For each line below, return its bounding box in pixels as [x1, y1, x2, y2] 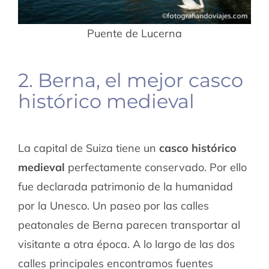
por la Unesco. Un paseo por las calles [17, 199, 209, 213]
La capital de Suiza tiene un [17, 141, 159, 156]
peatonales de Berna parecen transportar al [17, 218, 240, 232]
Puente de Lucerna [87, 26, 182, 40]
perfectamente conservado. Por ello [64, 160, 247, 175]
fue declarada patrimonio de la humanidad [17, 180, 233, 194]
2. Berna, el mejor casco [17, 68, 243, 92]
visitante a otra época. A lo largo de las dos [17, 237, 235, 252]
